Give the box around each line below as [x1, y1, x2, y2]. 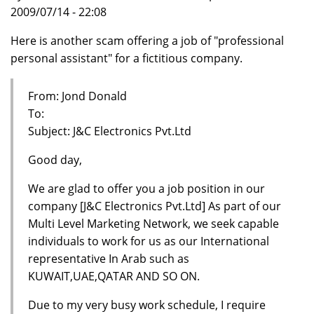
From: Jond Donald [27, 88, 127, 104]
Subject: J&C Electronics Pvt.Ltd [27, 123, 191, 139]
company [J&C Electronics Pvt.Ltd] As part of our [27, 198, 281, 214]
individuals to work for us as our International [27, 233, 269, 249]
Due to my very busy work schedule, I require [27, 296, 266, 313]
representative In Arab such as [27, 250, 189, 266]
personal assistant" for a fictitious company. [11, 50, 243, 67]
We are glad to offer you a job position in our [27, 180, 265, 196]
